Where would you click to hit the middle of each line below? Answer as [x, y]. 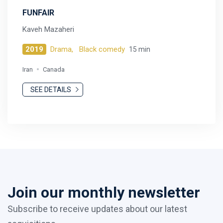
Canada [54, 69]
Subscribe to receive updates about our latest [97, 209]
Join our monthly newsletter [104, 192]
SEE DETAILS [52, 89]
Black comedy [102, 49]
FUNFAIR [38, 12]
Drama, [63, 49]
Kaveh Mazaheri [48, 29]
